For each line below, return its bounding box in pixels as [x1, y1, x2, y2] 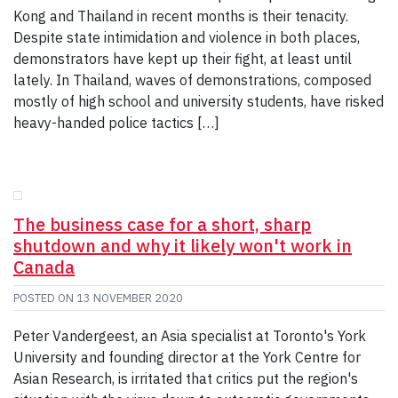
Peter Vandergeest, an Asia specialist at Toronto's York [13, 326, 366, 345]
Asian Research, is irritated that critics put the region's [13, 369, 358, 387]
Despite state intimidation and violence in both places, [13, 28, 360, 46]
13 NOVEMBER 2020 [76, 290, 183, 306]
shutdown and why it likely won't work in [13, 233, 352, 258]
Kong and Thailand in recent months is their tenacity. [13, 6, 348, 25]
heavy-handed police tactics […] [13, 113, 219, 131]
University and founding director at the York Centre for [13, 347, 361, 366]
